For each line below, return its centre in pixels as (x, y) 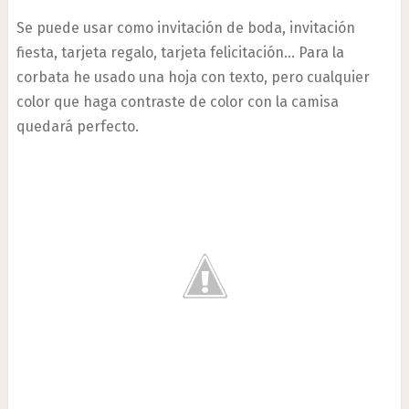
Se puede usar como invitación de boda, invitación (185, 28)
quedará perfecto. (77, 127)
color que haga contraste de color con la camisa (177, 102)
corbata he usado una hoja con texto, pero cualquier (193, 78)
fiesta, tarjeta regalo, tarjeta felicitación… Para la (180, 53)
